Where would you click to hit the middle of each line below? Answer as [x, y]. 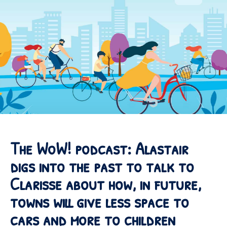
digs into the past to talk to [102, 166]
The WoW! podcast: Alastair [99, 148]
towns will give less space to [100, 201]
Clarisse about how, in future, [106, 184]
